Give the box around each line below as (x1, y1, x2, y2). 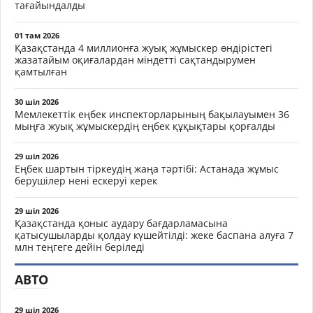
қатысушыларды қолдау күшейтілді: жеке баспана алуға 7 (15, 228, 293, 242)
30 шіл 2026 (15, 96, 59, 107)
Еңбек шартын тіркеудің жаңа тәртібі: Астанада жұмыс (15, 162, 279, 175)
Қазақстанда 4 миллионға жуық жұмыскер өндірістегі (15, 41, 272, 54)
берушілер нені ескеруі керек (15, 174, 157, 187)
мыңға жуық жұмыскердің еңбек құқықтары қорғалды (15, 119, 275, 133)
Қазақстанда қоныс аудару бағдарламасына (15, 217, 228, 230)
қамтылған (15, 65, 67, 78)
